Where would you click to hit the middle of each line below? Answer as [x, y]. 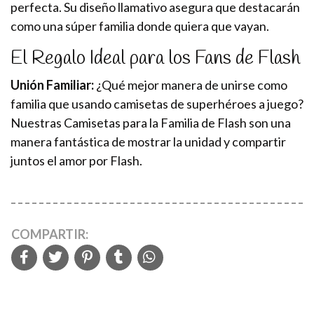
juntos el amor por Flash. [76, 160]
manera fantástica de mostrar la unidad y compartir [148, 141]
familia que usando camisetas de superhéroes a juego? [157, 103]
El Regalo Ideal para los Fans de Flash [155, 58]
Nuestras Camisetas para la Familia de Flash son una [151, 122]
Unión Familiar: [52, 84]
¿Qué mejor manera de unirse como [191, 84]
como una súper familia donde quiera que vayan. [140, 26]
